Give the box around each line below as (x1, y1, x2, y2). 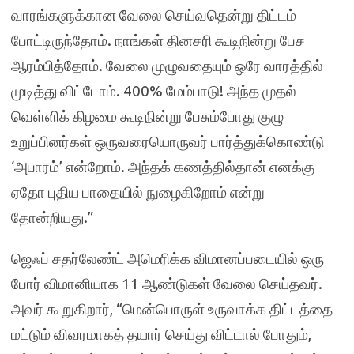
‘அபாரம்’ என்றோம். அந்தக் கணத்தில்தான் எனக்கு (11, 158, 314, 175)
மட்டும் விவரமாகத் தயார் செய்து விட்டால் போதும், (11, 326, 311, 343)
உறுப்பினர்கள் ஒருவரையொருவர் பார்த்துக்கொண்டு (11, 133, 324, 150)
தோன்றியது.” (11, 209, 94, 226)
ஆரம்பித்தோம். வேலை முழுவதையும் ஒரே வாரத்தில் (11, 57, 323, 74)
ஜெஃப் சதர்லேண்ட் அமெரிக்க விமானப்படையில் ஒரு (11, 250, 324, 267)
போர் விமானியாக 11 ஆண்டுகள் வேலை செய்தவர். (11, 275, 322, 292)
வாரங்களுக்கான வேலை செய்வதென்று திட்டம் (11, 6, 296, 24)
